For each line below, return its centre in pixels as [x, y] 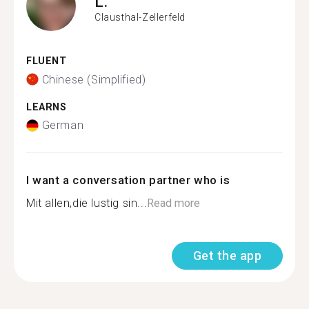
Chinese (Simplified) [94, 79]
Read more [174, 203]
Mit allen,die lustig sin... [87, 203]
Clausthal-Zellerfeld [140, 17]
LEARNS [47, 107]
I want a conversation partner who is [128, 180]
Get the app [227, 256]
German [63, 125]
